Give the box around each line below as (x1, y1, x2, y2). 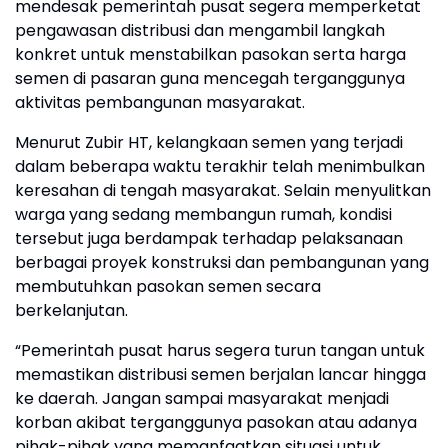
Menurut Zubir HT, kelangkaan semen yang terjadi (15, 131, 403, 154)
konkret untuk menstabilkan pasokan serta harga (15, 43, 406, 66)
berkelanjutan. (15, 299, 128, 322)
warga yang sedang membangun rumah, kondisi (15, 203, 392, 226)
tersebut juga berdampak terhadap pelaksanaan (15, 227, 403, 250)
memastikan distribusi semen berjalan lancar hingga (15, 363, 426, 386)
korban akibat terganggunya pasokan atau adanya (15, 411, 417, 434)
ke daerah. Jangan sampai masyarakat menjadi (15, 387, 389, 410)
